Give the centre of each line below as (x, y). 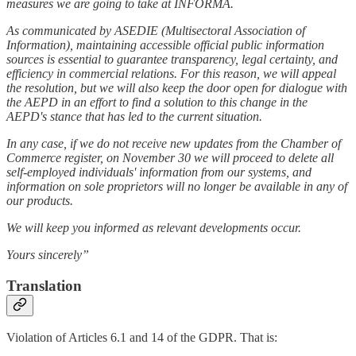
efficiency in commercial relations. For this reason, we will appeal (171, 73)
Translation (44, 285)
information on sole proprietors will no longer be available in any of (177, 186)
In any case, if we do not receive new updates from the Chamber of (174, 143)
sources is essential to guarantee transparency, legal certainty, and (172, 59)
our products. (40, 200)
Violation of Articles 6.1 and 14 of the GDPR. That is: (142, 338)
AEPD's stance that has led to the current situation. (134, 116)
